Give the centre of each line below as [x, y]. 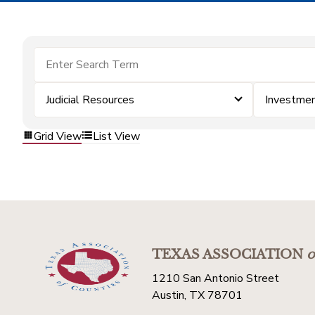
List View [116, 136]
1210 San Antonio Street [216, 278]
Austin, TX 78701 [197, 295]
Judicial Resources [90, 100]
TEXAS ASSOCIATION [227, 255]
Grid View [58, 136]
